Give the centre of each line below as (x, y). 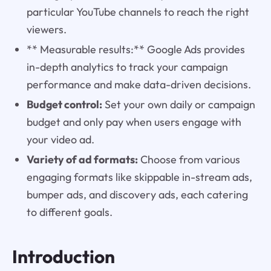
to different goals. (69, 212)
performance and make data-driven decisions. (139, 84)
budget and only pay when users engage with (134, 122)
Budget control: (64, 104)
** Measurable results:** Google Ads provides (135, 49)
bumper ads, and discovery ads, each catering (137, 194)
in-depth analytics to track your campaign (127, 67)
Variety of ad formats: (82, 159)
